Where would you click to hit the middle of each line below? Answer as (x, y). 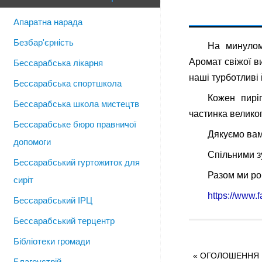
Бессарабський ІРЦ (53, 200)
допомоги (32, 142)
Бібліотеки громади (52, 241)
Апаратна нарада (48, 22)
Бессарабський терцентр (64, 221)
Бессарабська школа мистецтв (76, 104)
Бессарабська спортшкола (68, 83)
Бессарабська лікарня (58, 63)
